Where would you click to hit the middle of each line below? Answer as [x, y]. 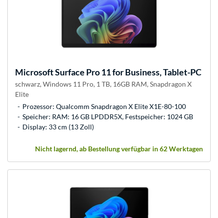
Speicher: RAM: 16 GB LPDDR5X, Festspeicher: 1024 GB [108, 116]
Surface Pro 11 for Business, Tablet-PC [127, 72]
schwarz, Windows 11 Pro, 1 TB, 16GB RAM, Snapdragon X [103, 84]
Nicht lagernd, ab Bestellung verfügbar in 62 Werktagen [119, 148]
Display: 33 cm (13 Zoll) [58, 127]
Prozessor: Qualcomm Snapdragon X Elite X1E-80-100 [104, 106]
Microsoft [34, 72]
